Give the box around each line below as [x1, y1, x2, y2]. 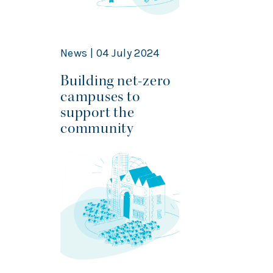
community [60, 119, 135, 138]
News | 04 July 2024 [60, 46, 160, 60]
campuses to [60, 87, 140, 107]
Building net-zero [60, 71, 171, 91]
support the [60, 103, 135, 122]
